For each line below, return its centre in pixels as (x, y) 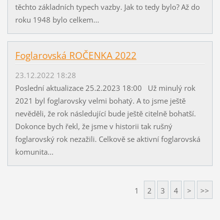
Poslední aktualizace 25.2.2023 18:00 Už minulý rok (105, 88)
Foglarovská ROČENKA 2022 (76, 56)
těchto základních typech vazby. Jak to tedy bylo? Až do (107, 7)
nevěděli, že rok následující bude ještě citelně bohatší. (105, 114)
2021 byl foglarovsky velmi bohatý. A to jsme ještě (100, 101)
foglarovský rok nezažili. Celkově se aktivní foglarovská (108, 139)
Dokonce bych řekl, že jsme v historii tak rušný (94, 126)
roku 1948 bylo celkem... (57, 20)
